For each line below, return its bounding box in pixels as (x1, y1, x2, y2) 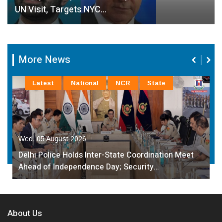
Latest (32, 79, 54, 87)
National (71, 79, 99, 87)
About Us (7, 207, 42, 220)
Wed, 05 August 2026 (18, 135, 86, 143)
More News (18, 53, 70, 67)
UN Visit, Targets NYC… (15, 3, 107, 17)
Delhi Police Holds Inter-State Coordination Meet (18, 149, 194, 162)
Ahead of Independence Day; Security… (18, 161, 159, 173)
